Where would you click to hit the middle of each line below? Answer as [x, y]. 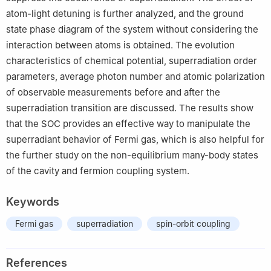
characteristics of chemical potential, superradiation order [132, 60]
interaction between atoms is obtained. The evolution [120, 45]
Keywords [33, 201]
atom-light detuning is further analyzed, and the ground [125, 13]
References [37, 263]
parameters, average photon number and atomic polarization [135, 76]
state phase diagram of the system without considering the [132, 29]
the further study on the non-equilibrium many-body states [132, 155]
